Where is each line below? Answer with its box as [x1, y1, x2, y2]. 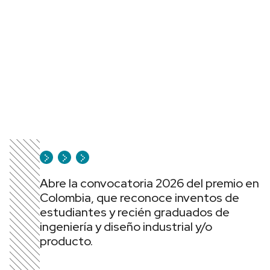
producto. [40, 233, 93, 249]
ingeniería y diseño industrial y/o [40, 219, 212, 234]
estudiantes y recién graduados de [40, 204, 230, 220]
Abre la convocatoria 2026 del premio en [40, 175, 259, 191]
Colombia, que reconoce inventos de [40, 190, 239, 206]
